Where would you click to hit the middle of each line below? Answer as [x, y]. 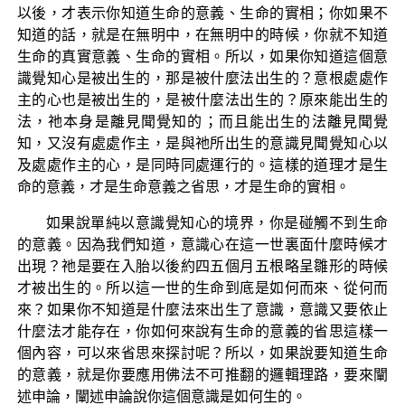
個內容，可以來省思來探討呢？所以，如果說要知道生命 [202, 353]
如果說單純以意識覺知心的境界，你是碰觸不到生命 [217, 222]
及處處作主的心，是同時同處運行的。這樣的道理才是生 [202, 165]
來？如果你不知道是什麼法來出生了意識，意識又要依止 [202, 309]
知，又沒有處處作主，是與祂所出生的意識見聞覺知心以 [202, 143]
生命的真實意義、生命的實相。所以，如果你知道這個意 [202, 56]
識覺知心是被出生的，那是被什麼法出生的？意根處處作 [202, 78]
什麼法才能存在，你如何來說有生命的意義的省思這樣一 [202, 331]
